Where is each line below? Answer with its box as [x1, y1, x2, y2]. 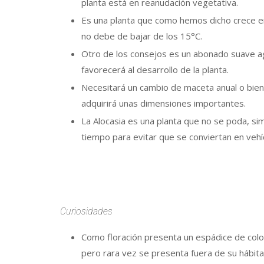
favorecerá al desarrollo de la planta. [81, 64, 229, 76]
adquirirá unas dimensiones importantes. [81, 97, 246, 110]
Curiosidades [60, 205, 113, 217]
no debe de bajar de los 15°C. [81, 30, 202, 42]
